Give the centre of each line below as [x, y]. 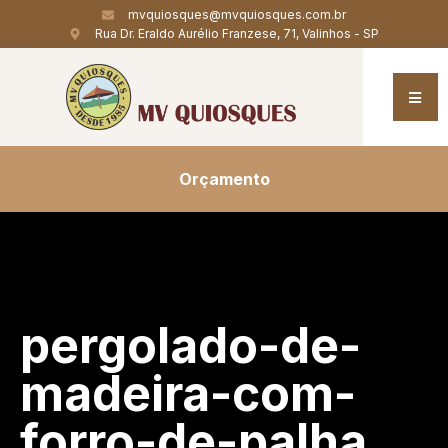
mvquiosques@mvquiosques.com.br [237, 14]
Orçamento [224, 179]
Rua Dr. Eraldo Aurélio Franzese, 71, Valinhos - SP [237, 33]
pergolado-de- [190, 345]
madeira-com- [188, 393]
